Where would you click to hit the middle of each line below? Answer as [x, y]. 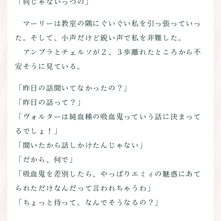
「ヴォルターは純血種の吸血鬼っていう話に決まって [108, 116]
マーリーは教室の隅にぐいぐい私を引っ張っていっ [108, 23]
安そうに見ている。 [50, 66]
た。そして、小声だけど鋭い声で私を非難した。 [100, 37]
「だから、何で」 [46, 159]
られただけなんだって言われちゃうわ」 [85, 188]
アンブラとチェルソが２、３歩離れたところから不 [108, 52]
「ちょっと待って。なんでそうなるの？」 [89, 202]
